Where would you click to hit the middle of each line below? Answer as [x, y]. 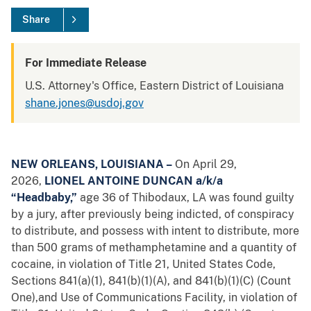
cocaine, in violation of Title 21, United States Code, [143, 264]
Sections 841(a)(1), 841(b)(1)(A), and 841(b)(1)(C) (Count [151, 281]
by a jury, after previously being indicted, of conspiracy [153, 215]
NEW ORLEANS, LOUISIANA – [93, 165]
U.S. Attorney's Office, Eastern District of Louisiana [154, 86]
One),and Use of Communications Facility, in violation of [154, 298]
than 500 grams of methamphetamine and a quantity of [154, 248]
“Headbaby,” [45, 198]
